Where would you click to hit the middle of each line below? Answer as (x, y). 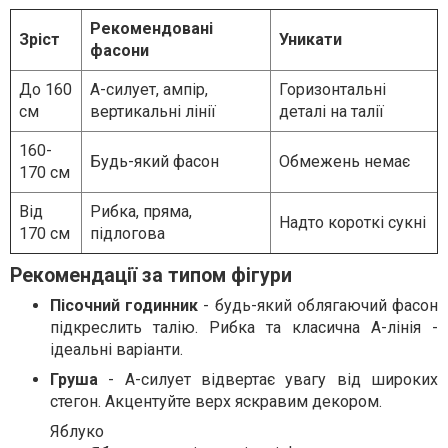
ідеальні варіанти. (116, 349)
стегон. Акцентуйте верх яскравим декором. (216, 401)
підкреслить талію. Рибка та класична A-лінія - (244, 327)
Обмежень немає (344, 161)
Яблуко (77, 431)
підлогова (127, 233)
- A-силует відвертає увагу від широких (268, 379)
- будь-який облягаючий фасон (318, 305)
